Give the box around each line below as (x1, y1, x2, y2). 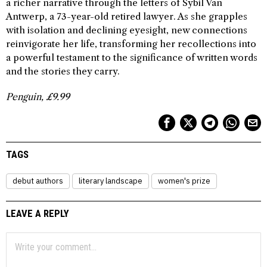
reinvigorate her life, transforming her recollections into (6, 38, 256, 50)
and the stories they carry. (6, 66, 120, 77)
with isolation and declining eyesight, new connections (6, 24, 247, 36)
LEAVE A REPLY (6, 207, 69, 220)
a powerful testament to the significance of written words (6, 52, 257, 64)
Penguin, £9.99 (6, 91, 70, 103)
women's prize (158, 176, 210, 187)
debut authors (13, 176, 63, 187)
